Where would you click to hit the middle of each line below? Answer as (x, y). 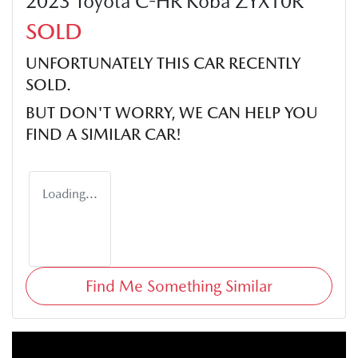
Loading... (70, 193)
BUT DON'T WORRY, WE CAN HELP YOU (172, 112)
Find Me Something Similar (179, 286)
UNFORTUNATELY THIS (109, 63)
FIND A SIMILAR (85, 134)
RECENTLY (263, 63)
